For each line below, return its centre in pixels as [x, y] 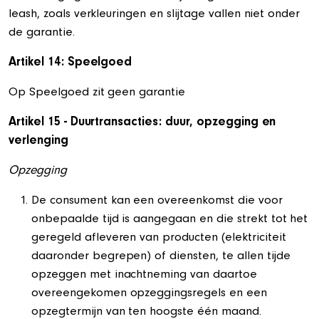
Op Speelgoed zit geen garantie [97, 93]
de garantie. [42, 33]
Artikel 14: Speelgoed [70, 63]
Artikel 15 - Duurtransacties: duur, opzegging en [142, 123]
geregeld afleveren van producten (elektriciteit [159, 239]
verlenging [38, 142]
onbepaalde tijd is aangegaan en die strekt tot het [170, 220]
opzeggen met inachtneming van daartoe [144, 276]
